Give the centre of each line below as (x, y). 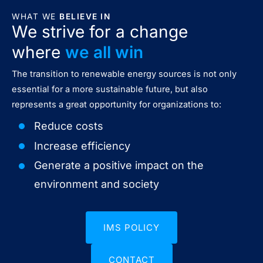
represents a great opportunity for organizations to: (117, 105)
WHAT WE (36, 17)
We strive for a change (100, 32)
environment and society (97, 184)
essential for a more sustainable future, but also (110, 90)
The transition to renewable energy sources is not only (124, 74)
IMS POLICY (131, 227)
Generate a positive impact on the (119, 165)
